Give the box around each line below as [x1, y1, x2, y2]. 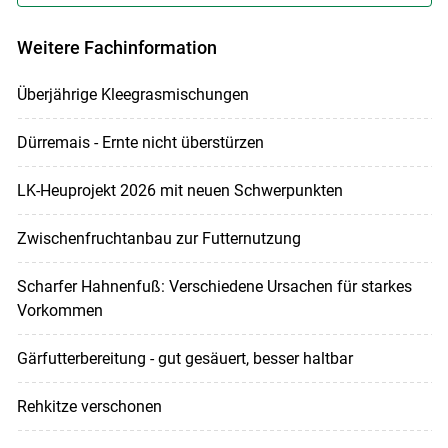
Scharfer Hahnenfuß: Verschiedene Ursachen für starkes [16, 276, 412, 296]
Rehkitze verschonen [16, 396, 162, 416]
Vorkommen [16, 300, 103, 320]
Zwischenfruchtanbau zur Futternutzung [16, 228, 301, 248]
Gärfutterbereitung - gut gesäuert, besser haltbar [16, 348, 353, 368]
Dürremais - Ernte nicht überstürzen [16, 132, 264, 152]
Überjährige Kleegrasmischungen [16, 84, 249, 104]
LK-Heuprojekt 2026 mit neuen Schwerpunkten [16, 180, 343, 200]
